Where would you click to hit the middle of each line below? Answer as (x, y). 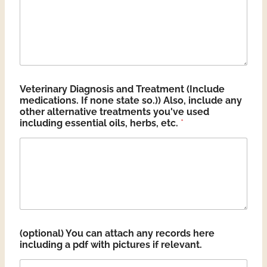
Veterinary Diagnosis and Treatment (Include (122, 89)
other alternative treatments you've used (114, 112)
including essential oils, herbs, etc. (100, 123)
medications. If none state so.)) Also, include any (131, 101)
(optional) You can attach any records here (117, 233)
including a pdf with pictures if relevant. (111, 244)
